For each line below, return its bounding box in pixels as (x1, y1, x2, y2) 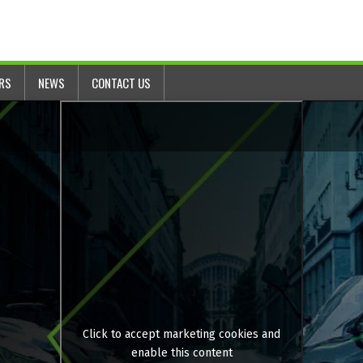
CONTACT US (92, 74, 152, 92)
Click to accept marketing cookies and (83, 327, 280, 342)
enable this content (130, 346, 233, 361)
